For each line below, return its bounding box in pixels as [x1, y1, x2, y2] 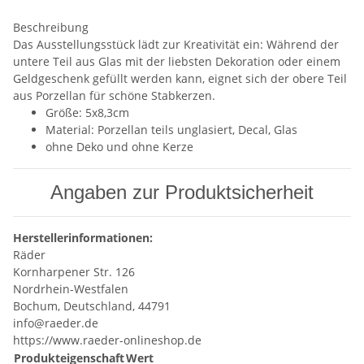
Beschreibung [13, 19, 89, 35]
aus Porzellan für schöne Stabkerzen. [13, 88, 215, 103]
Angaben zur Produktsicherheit [50, 181, 314, 203]
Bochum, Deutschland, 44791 [13, 298, 171, 314]
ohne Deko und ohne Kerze [45, 139, 193, 154]
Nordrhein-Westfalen [13, 281, 128, 297]
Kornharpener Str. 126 [13, 264, 135, 279]
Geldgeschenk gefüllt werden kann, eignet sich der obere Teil [13, 71, 347, 86]
